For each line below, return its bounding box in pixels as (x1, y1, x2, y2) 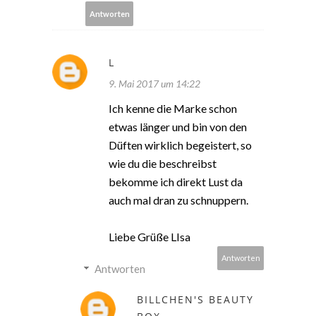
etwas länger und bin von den (109, 120, 247, 134)
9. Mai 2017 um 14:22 (109, 78, 200, 90)
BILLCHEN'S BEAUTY (137, 293, 254, 307)
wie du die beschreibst (109, 157, 217, 171)
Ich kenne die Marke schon (109, 102, 237, 116)
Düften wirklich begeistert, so (109, 138, 252, 152)
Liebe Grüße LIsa (109, 230, 190, 244)
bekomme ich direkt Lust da (109, 175, 243, 189)
